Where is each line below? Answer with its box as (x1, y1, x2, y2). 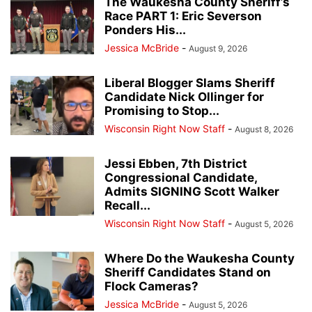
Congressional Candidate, (104, 171, 257, 185)
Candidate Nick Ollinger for (104, 90, 264, 104)
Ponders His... (104, 23, 186, 37)
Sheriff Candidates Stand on (104, 265, 271, 279)
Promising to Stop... (104, 104, 219, 118)
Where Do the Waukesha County (104, 251, 295, 265)
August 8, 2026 (235, 124, 293, 134)
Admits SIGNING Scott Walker (104, 185, 279, 198)
